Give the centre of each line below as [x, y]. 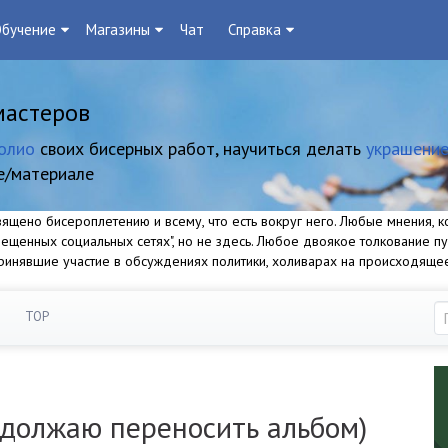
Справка [254, 29]
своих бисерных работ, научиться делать [200, 148]
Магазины [118, 29]
